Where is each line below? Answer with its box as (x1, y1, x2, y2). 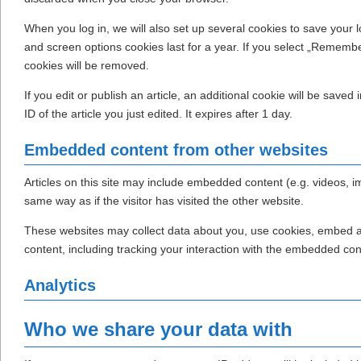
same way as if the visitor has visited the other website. (24, 194, 304, 208)
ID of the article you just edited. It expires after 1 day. (24, 107, 293, 121)
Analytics (24, 276, 96, 295)
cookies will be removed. (24, 59, 149, 73)
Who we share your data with (24, 318, 293, 341)
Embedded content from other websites (24, 141, 328, 160)
